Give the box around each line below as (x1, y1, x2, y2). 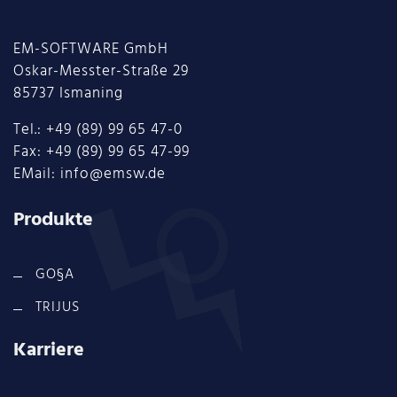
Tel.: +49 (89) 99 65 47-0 (13, 118, 183, 143)
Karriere (13, 335, 84, 367)
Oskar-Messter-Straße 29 (13, 59, 189, 84)
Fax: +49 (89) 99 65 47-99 (13, 140, 190, 165)
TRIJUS (35, 296, 80, 320)
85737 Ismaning (13, 82, 123, 106)
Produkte (13, 205, 93, 237)
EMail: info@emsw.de (13, 162, 166, 187)
